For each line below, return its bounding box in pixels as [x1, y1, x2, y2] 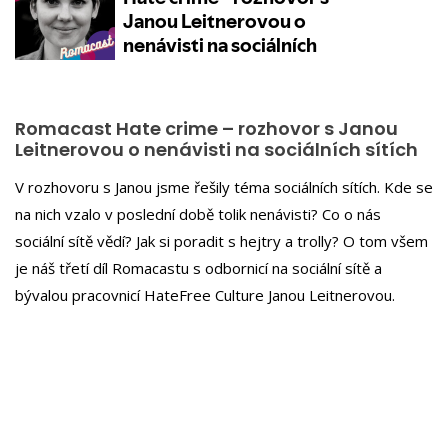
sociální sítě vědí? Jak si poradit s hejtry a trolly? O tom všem [15, 230, 428, 251]
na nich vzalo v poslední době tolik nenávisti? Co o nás [15, 203, 381, 224]
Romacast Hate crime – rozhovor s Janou [15, 116, 398, 141]
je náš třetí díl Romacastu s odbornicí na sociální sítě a [15, 257, 382, 278]
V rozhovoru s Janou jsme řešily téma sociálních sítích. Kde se [15, 176, 433, 197]
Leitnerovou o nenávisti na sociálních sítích [15, 137, 418, 162]
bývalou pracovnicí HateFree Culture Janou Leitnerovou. [15, 284, 395, 305]
